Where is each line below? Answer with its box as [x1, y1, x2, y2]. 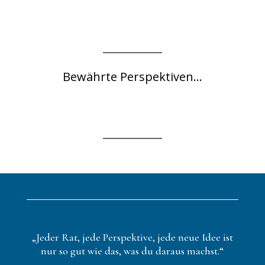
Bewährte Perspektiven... [62, 69, 202, 85]
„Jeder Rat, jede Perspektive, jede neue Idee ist [31, 231, 233, 244]
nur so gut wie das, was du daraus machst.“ [41, 244, 224, 257]
